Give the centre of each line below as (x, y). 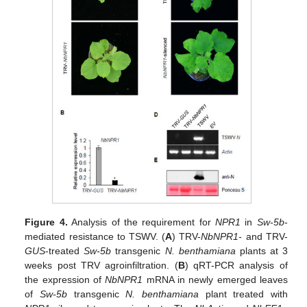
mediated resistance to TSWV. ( (95, 237)
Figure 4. (46, 222)
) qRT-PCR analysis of (236, 266)
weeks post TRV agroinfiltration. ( (101, 266)
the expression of (65, 280)
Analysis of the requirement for (142, 222)
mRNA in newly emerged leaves (215, 280)
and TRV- (265, 237)
